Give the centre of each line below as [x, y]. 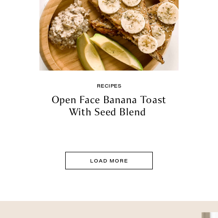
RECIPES [109, 86]
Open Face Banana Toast [109, 100]
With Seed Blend [109, 112]
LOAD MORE [109, 161]
